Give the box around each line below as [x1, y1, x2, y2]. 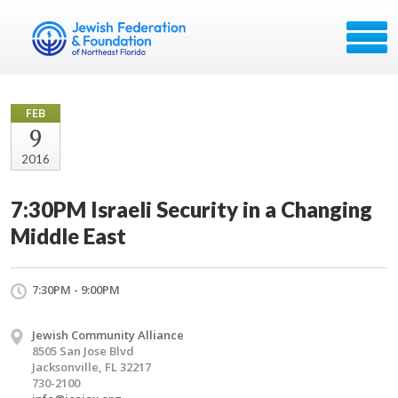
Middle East [11, 223, 126, 249]
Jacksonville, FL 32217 [32, 359, 151, 375]
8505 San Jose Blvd [32, 343, 134, 359]
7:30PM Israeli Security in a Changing [11, 196, 372, 222]
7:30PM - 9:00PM [32, 282, 120, 298]
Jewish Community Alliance [32, 327, 184, 343]
